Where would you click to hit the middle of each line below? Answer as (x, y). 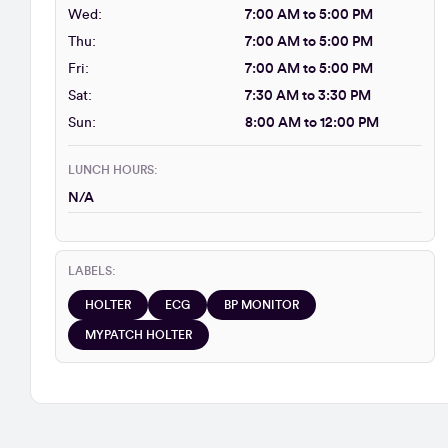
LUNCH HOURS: (113, 170)
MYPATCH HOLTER (138, 335)
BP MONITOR (261, 305)
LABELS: (92, 271)
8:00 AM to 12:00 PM (312, 123)
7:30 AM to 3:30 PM (308, 96)
